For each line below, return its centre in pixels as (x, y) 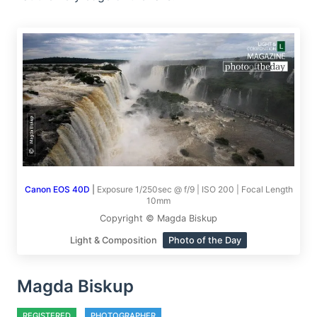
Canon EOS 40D (57, 190)
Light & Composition (115, 241)
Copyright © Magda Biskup (158, 219)
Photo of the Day (205, 241)
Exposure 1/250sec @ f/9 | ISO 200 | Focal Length (195, 190)
